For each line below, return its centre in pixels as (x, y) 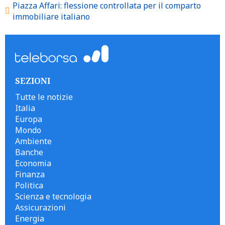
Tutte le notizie (44, 97)
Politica (29, 185)
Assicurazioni (40, 207)
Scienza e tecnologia (53, 196)
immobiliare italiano (51, 16)
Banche (29, 152)
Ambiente (33, 141)
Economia (33, 163)
